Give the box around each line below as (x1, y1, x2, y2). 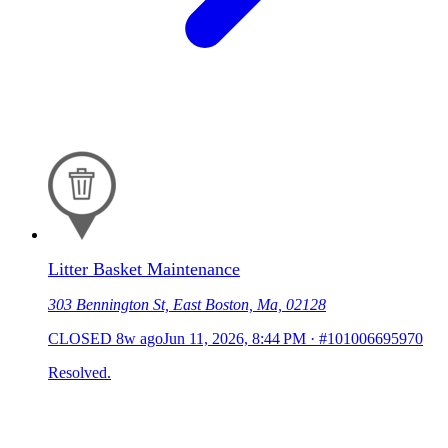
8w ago (116, 329, 163, 347)
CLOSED (48, 329, 112, 347)
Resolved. (48, 363, 111, 381)
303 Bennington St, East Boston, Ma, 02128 (48, 295, 326, 313)
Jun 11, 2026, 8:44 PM (163, 329, 306, 347)
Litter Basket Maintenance (48, 258, 240, 279)
